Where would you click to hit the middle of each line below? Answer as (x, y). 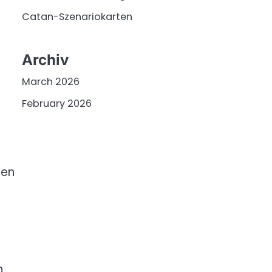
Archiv (45, 59)
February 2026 (57, 103)
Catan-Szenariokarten (77, 16)
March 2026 (51, 81)
